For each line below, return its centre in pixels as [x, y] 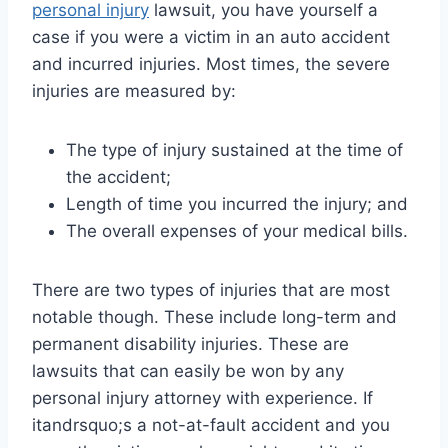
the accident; [118, 176]
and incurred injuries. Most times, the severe [211, 63]
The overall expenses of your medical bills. [237, 230]
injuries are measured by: [134, 90]
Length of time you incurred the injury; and [237, 203]
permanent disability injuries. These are [190, 343]
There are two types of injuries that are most [211, 289]
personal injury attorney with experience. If [202, 397]
